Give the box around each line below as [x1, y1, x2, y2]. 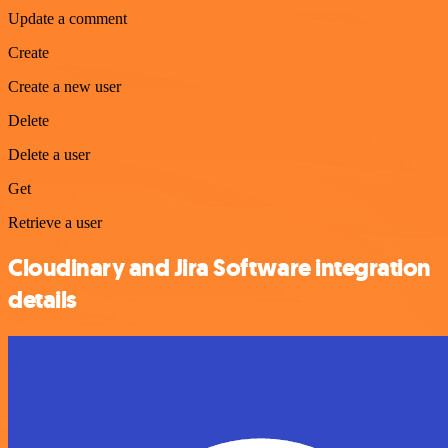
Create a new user [8, 77, 121, 95]
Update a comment [8, 9, 127, 27]
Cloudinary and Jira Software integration [8, 251, 431, 284]
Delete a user [8, 145, 90, 163]
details [8, 283, 77, 316]
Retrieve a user [8, 213, 102, 231]
